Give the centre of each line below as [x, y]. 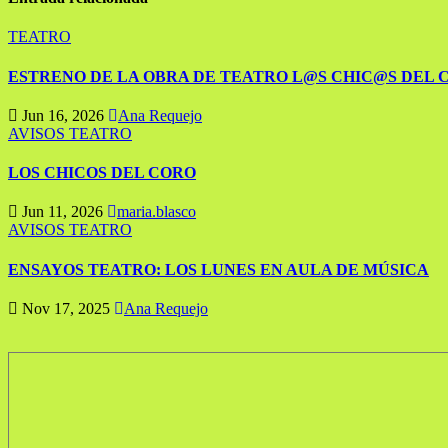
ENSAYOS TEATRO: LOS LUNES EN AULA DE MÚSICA [218, 269]
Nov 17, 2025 [66, 308]
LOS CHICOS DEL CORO [102, 173]
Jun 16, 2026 [63, 115]
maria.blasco [156, 212]
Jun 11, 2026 [62, 212]
